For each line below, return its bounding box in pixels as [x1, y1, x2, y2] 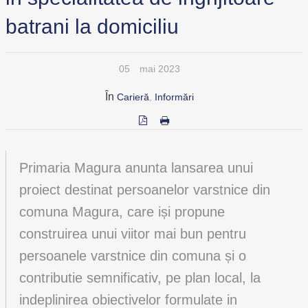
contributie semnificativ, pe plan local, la [19, 270, 261, 285]
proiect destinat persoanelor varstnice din [19, 182, 270, 197]
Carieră [116, 91, 149, 102]
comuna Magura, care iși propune [19, 204, 225, 219]
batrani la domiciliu [5, 15, 179, 38]
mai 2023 [139, 63, 180, 74]
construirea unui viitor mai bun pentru [19, 226, 246, 241]
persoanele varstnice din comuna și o [19, 248, 246, 263]
